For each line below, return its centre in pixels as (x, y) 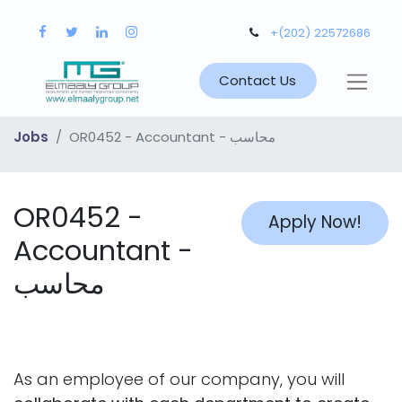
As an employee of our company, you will (179, 379)
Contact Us (258, 81)
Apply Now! (315, 223)
